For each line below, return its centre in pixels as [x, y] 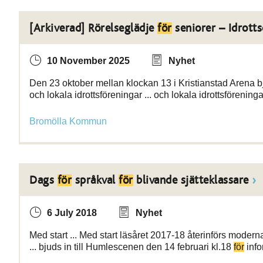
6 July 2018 [72, 213]
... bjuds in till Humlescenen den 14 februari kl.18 [131, 247]
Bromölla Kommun [68, 121]
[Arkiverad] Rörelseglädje [93, 28]
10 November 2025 [88, 61]
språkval [95, 180]
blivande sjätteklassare [191, 180]
